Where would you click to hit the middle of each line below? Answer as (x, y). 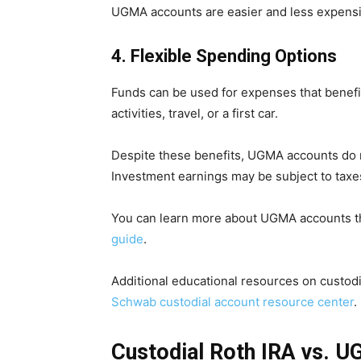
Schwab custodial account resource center (232, 302)
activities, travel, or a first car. (195, 114)
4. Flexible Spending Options (224, 56)
